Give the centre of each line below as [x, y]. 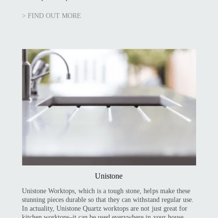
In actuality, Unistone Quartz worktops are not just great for [104, 208]
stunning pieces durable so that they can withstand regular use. [108, 200]
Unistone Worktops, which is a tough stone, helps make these [106, 191]
